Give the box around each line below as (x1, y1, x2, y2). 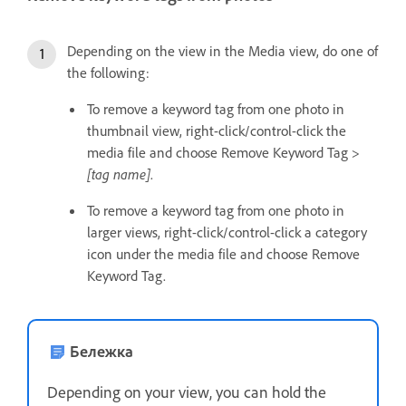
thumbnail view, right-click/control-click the (87, 121, 346, 140)
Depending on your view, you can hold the (47, 381, 326, 401)
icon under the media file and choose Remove (87, 244, 360, 263)
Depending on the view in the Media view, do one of (67, 41, 378, 60)
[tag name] (87, 164, 150, 183)
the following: (67, 63, 150, 82)
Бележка (70, 340, 133, 361)
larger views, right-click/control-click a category (87, 222, 367, 241)
